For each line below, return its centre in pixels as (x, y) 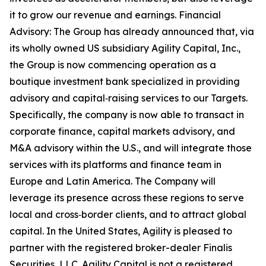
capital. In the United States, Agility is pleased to (121, 231)
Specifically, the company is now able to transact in (127, 115)
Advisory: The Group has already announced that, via (132, 31)
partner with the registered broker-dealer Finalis (121, 248)
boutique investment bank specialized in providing (125, 81)
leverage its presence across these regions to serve (127, 198)
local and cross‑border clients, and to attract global (128, 214)
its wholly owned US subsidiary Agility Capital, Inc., (125, 48)
